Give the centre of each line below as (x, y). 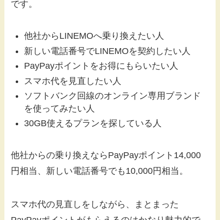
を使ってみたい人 (60, 109)
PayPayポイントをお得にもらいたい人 (101, 66)
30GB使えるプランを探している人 (93, 124)
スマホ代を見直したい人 (73, 81)
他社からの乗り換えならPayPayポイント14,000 (106, 155)
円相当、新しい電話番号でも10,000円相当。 (100, 171)
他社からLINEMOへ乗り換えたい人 (94, 36)
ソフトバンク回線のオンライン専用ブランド (113, 96)
